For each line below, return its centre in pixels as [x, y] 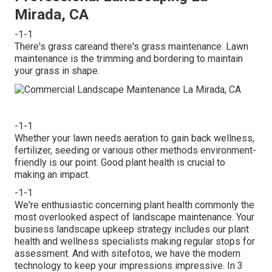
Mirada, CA [52, 15]
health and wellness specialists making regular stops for [135, 242]
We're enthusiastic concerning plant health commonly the [134, 205]
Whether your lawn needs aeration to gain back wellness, [134, 138]
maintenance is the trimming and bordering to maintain [129, 59]
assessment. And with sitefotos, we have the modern [127, 254]
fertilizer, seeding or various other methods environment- [135, 151]
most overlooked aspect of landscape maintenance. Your [134, 217]
